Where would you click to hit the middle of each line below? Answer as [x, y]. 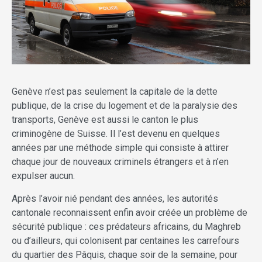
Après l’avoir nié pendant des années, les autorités [115, 199]
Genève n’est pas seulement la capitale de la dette [115, 92]
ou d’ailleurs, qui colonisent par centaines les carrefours [125, 241]
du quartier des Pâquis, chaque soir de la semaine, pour [125, 255]
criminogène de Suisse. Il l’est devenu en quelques [116, 134]
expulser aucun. [43, 176]
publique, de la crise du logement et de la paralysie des [125, 106]
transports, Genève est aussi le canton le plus [105, 120]
